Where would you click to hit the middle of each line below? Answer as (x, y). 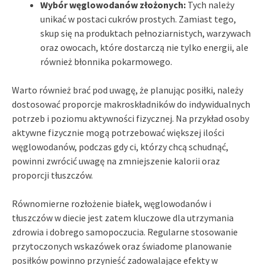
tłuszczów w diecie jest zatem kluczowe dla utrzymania (123, 217)
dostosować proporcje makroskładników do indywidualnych (131, 104)
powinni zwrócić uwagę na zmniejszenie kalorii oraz (116, 161)
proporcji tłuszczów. (52, 175)
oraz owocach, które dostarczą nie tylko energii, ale (144, 47)
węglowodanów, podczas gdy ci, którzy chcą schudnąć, (120, 146)
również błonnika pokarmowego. (106, 61)
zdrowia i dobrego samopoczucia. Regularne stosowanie (125, 232)
